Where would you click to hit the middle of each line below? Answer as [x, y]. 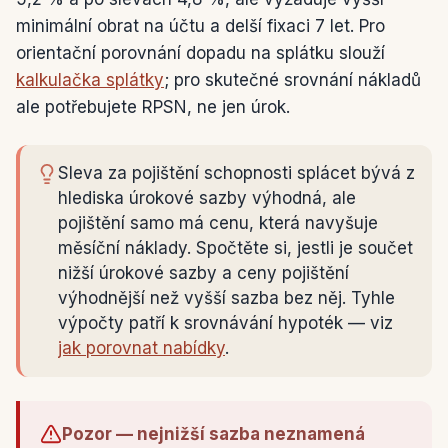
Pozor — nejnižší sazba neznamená [213, 434]
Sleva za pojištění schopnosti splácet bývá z [236, 173]
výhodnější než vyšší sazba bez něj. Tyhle [226, 298]
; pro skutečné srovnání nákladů [292, 80]
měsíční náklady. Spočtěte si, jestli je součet [235, 248]
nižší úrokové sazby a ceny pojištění [203, 273]
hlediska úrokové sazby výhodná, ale [207, 198]
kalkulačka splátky [90, 80]
